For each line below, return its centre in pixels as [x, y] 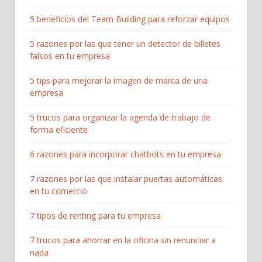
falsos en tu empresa [70, 56]
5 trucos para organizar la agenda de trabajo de [120, 118]
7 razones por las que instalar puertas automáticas [126, 179]
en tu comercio [58, 191]
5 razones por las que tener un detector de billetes [125, 44]
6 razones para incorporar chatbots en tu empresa [125, 154]
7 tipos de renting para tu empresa [95, 216]
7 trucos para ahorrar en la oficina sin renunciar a [123, 240]
